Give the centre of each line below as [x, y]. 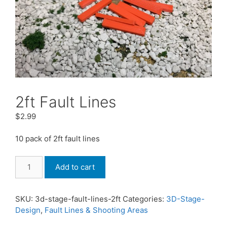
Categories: [144, 199]
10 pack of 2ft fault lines [58, 139]
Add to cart [75, 167]
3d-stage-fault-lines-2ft [78, 199]
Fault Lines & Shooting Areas [96, 210]
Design [28, 210]
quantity [29, 194]
